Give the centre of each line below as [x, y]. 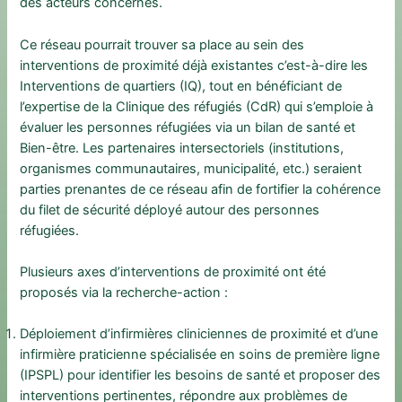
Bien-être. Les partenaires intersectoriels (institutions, [182, 148]
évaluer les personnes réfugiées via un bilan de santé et [188, 127]
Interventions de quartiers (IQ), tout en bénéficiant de [181, 86]
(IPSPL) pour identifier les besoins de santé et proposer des [201, 376]
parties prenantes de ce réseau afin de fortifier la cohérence [201, 189]
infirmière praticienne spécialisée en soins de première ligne [200, 355]
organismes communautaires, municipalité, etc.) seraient [191, 168]
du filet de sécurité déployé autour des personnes [170, 210]
